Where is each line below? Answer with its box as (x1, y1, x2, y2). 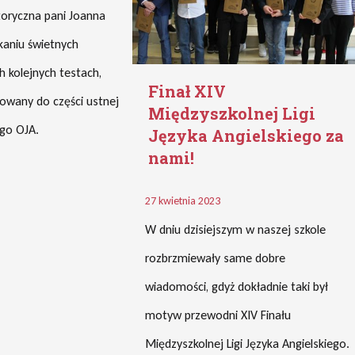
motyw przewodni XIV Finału (145, 307, 292, 323)
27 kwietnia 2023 (145, 194, 221, 208)
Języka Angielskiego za (148, 125, 345, 146)
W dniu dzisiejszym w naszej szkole (145, 222, 326, 237)
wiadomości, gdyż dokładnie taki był (145, 279, 329, 294)
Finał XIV (148, 81, 227, 101)
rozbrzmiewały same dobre (145, 250, 286, 265)
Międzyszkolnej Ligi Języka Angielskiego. (145, 336, 350, 351)
